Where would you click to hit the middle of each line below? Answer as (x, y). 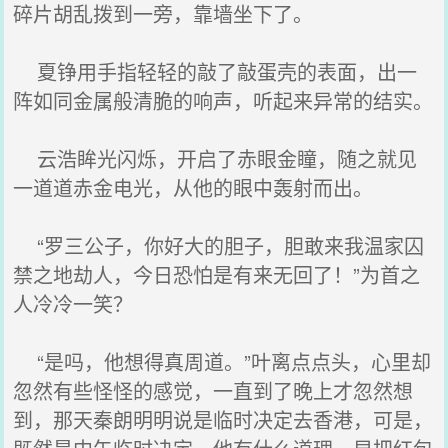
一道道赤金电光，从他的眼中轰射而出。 (193, 187)
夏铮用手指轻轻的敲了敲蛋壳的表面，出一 (215, 71)
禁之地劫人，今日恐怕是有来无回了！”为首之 (217, 274)
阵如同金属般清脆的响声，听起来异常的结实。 (223, 100)
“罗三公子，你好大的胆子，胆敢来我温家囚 (219, 245)
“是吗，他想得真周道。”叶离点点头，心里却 (222, 361)
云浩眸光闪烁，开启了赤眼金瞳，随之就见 (215, 158)
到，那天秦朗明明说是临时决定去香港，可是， (223, 419)
